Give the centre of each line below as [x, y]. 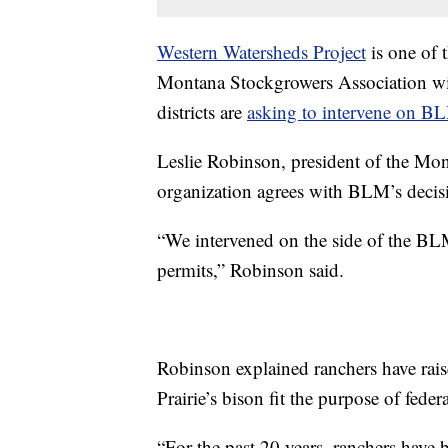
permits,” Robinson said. [250, 269]
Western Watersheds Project [261, 51]
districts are [202, 111]
